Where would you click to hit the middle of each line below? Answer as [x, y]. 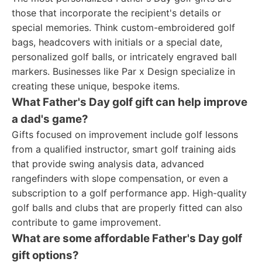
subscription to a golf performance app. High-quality [129, 193]
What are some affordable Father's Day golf [127, 238]
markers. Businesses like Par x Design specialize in [123, 71]
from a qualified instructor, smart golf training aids [124, 149]
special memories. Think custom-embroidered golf [123, 27]
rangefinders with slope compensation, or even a [120, 178]
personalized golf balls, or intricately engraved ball [124, 57]
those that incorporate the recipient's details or [116, 13]
